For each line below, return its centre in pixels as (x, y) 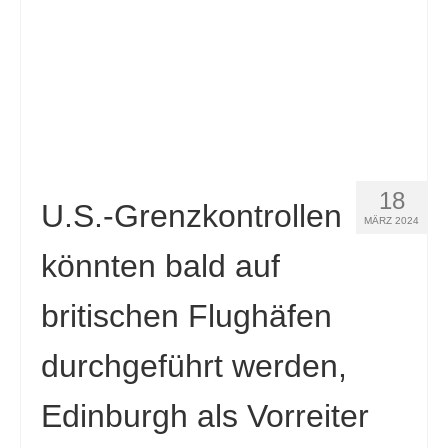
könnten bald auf (160, 266)
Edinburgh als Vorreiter (205, 416)
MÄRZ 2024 (391, 220)
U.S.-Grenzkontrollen (191, 216)
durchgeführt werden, (194, 366)
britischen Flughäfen (186, 316)
